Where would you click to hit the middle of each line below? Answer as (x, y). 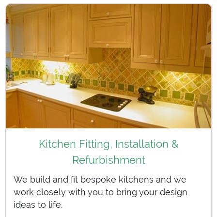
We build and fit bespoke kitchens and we (100, 179)
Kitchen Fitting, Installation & (108, 144)
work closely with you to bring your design (101, 192)
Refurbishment (108, 160)
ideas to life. (38, 204)
